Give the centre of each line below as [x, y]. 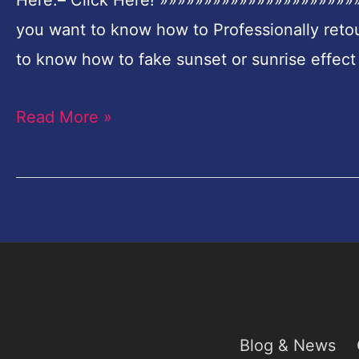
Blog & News [288, 346]
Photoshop [56, 46]
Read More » [64, 117]
